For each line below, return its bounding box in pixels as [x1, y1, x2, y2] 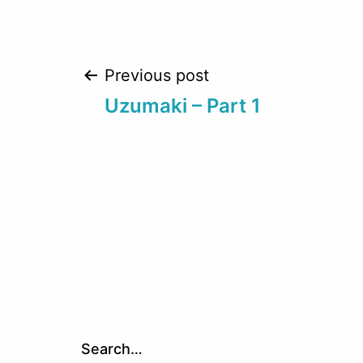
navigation [80, 112, 269, 160]
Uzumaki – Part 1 [105, 94, 261, 118]
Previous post [105, 66, 209, 86]
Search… [81, 340, 143, 358]
